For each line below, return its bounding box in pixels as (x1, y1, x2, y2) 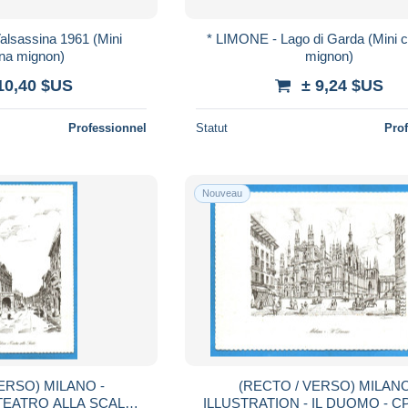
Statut (196, 120, 229, 135)
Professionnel (68, 120, 148, 135)
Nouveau (202, 187, 243, 199)
